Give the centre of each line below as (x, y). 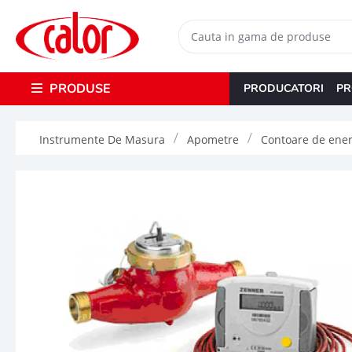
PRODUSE (78, 88)
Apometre (213, 139)
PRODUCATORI (283, 88)
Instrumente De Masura (102, 139)
